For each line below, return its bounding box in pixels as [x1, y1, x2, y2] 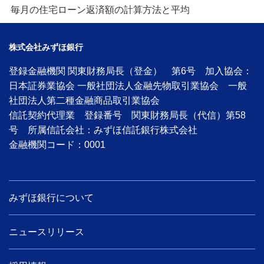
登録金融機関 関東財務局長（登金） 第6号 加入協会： [9, 65, 252, 76]
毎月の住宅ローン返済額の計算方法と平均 [10, 4, 190, 15]
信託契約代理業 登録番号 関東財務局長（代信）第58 [9, 110, 246, 120]
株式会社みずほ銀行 [9, 42, 83, 52]
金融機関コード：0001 [9, 139, 105, 150]
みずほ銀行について [9, 192, 94, 203]
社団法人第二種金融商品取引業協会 [9, 95, 160, 105]
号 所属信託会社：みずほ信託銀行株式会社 [9, 124, 197, 135]
